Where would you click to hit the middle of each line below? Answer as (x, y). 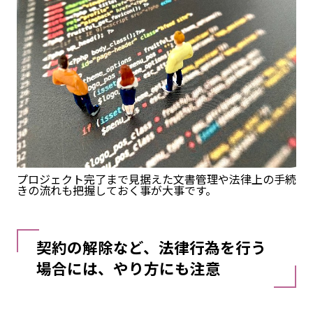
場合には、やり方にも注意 (136, 268)
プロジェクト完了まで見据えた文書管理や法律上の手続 (156, 179)
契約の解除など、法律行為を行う (151, 247)
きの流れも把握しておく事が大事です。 (116, 190)
